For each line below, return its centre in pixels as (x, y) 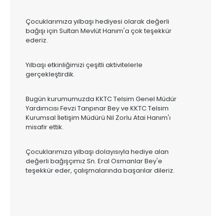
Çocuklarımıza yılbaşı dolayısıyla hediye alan (97, 152)
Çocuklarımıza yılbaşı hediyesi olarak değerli (97, 21)
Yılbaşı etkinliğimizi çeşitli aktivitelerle (84, 65)
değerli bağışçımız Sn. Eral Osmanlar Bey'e (94, 161)
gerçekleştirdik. (50, 74)
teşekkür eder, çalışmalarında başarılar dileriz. (100, 170)
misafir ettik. (45, 127)
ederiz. (37, 40)
